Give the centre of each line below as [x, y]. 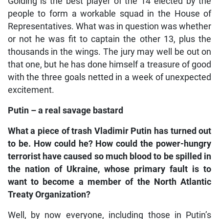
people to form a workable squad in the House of [109, 14]
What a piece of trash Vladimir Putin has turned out [109, 131]
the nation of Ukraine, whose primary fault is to [109, 169]
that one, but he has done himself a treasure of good [109, 65]
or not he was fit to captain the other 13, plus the [109, 39]
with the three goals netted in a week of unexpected [109, 77]
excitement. [31, 90]
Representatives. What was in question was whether [109, 27]
